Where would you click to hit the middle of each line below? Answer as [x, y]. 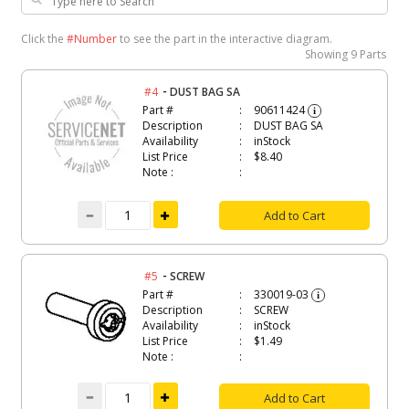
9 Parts [369, 54]
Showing [328, 54]
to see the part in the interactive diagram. [224, 38]
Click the [43, 38]
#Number [91, 38]
